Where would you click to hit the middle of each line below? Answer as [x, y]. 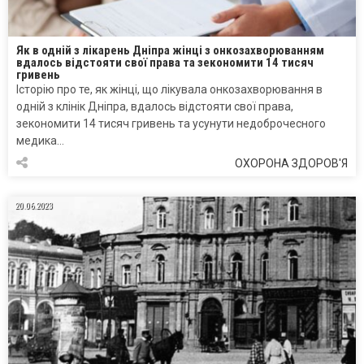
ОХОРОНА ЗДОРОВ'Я [291, 163]
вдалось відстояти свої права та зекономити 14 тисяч [165, 62]
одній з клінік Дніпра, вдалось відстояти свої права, [155, 106]
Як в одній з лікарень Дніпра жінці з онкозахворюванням [170, 50]
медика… [40, 140]
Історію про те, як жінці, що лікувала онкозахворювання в [169, 89]
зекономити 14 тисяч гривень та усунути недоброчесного [171, 123]
